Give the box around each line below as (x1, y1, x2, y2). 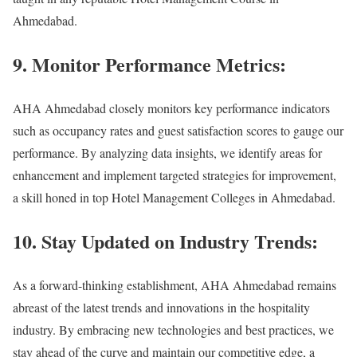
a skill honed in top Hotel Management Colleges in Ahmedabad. (13, 188, 335, 206)
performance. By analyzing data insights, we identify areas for (13, 143, 322, 161)
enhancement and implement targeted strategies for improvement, (13, 166, 336, 183)
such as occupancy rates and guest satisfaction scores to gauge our (13, 121, 343, 139)
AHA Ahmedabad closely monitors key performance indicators (13, 99, 330, 116)
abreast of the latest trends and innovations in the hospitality (13, 298, 310, 316)
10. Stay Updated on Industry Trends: (13, 226, 318, 255)
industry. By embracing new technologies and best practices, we (13, 320, 334, 338)
